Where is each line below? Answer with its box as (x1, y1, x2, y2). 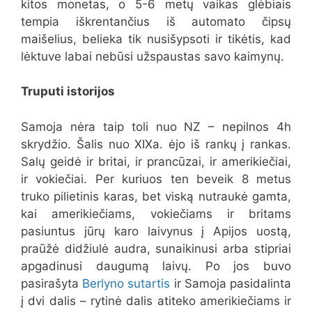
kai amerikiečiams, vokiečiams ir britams (21, 206, 291, 221)
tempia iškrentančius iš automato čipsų (21, 14, 291, 29)
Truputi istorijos (21, 84, 115, 98)
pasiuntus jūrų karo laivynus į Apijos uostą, (21, 224, 291, 238)
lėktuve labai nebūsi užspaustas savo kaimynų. (21, 49, 284, 63)
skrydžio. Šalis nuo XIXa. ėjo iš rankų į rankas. (21, 136, 291, 151)
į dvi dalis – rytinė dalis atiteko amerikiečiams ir (21, 293, 291, 308)
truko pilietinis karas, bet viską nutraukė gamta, (21, 189, 291, 203)
